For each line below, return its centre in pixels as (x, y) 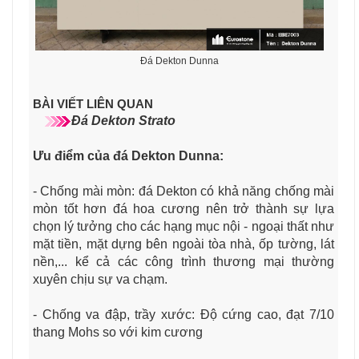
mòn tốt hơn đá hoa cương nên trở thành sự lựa (184, 208)
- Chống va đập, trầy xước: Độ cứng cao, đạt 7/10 (184, 314)
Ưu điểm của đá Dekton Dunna (126, 155)
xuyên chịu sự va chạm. (100, 279)
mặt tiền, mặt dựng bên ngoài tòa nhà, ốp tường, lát (184, 244)
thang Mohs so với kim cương (118, 332)
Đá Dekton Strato (123, 120)
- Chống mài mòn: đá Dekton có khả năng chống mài (184, 191)
